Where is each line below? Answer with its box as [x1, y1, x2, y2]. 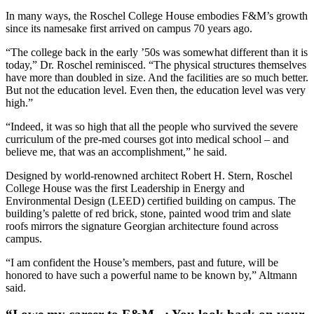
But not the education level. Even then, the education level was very [6, 83, 306, 96]
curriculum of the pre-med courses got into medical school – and [6, 132, 289, 145]
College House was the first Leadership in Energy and [6, 182, 245, 194]
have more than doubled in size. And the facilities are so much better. [6, 71, 308, 83]
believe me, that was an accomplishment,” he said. [6, 145, 230, 158]
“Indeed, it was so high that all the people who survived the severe [6, 120, 298, 132]
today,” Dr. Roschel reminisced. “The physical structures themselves [6, 58, 306, 71]
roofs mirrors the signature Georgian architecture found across [6, 219, 278, 232]
